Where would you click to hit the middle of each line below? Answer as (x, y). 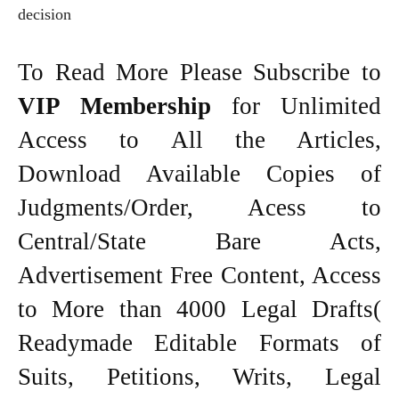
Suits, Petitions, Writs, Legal (199, 376)
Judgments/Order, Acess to (199, 207)
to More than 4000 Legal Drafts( (199, 309)
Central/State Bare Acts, (199, 241)
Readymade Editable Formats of (199, 342)
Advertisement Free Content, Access (199, 275)
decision (45, 14)
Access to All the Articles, (199, 139)
